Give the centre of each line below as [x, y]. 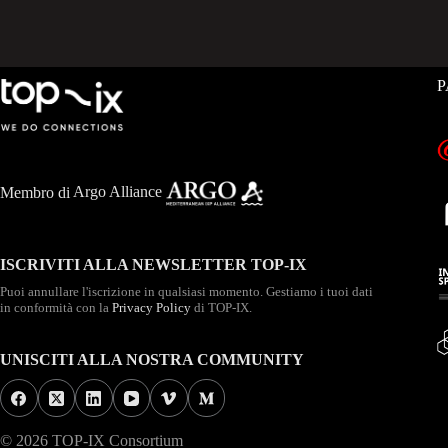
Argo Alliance [119, 192]
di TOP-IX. [221, 308]
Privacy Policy [151, 308]
